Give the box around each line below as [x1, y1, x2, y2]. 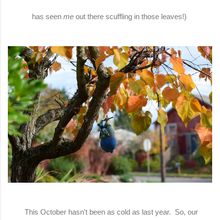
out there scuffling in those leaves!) [75, 12, 189, 21]
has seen [31, 12, 63, 21]
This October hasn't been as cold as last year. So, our [22, 207, 198, 216]
